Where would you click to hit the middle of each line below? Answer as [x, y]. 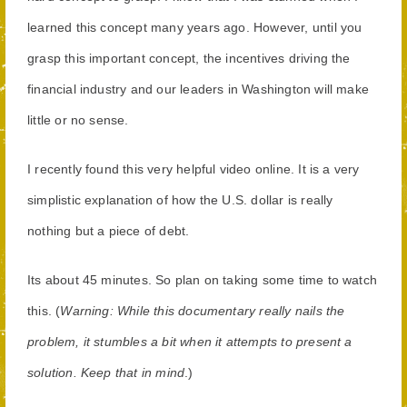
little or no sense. [80, 120]
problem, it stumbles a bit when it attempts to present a [190, 342]
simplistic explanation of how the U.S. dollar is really [180, 200]
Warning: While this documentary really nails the [203, 311]
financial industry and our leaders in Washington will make [199, 89]
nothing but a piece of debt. [109, 231]
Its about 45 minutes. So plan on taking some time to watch [203, 280]
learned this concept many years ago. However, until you [195, 27]
